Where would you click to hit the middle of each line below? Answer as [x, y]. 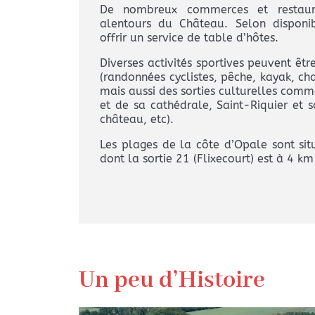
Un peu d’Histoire [172, 281]
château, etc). [137, 120]
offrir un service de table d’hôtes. [189, 38]
